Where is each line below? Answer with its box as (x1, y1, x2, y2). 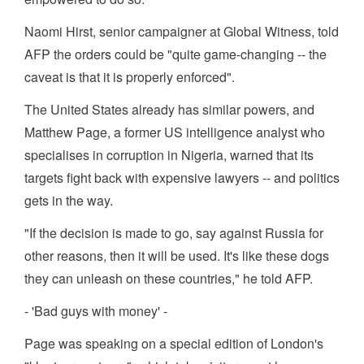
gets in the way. (24, 191, 113, 210)
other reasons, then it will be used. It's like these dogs (24, 246, 329, 266)
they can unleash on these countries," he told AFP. (24, 269, 313, 288)
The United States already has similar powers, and (24, 100, 314, 119)
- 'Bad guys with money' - (24, 301, 167, 321)
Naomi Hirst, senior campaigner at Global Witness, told (24, 22, 339, 41)
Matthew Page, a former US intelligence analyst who (24, 123, 325, 142)
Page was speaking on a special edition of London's (24, 334, 323, 353)
